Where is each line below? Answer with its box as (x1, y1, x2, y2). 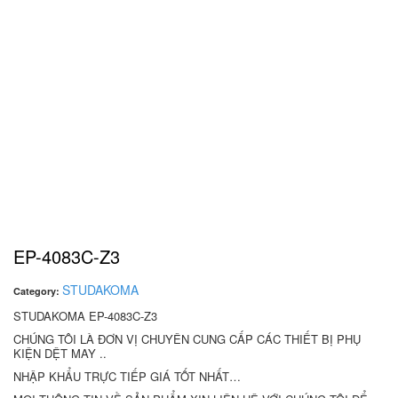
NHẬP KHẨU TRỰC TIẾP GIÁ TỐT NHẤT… (13, 368, 241, 385)
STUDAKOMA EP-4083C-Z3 (13, 307, 157, 324)
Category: (13, 284, 62, 298)
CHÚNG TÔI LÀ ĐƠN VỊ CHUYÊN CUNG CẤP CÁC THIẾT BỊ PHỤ (13, 330, 361, 347)
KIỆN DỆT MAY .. (13, 345, 107, 362)
